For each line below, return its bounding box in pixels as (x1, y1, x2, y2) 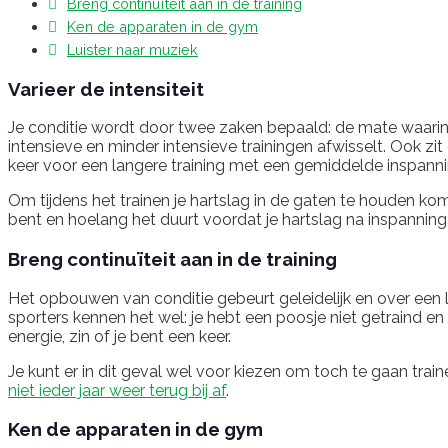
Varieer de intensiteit (8, 77, 204, 100)
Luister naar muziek (67, 40, 198, 58)
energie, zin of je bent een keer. (8, 326, 231, 346)
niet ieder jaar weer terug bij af (8, 380, 226, 400)
